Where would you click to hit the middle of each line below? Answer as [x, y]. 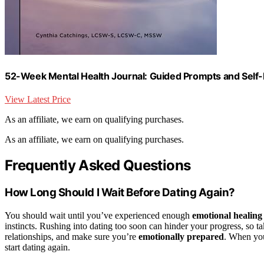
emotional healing [227, 215]
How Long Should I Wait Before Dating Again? [120, 192]
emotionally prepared [181, 236]
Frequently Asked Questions [98, 165]
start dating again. [37, 247]
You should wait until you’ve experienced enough [98, 215]
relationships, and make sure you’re [72, 236]
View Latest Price [38, 99]
